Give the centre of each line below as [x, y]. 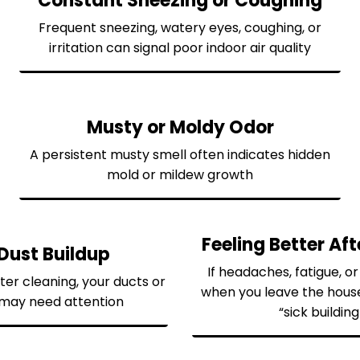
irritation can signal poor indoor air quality [180, 48]
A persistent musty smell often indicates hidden [180, 155]
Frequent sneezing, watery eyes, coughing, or [180, 28]
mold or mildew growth [180, 175]
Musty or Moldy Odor [180, 128]
